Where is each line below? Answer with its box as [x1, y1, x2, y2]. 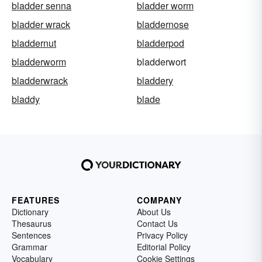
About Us [137, 206, 171, 218]
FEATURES [12, 194, 60, 206]
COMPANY [137, 194, 182, 206]
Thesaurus [12, 218, 51, 230]
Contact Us [137, 218, 178, 230]
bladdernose [137, 18, 189, 32]
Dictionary [12, 206, 49, 218]
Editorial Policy [137, 241, 191, 253]
